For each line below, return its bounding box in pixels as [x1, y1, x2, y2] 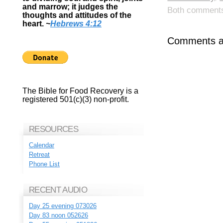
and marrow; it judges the [22, 2, 118, 11]
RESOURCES [29, 124, 79, 134]
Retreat [29, 151, 50, 159]
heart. [22, 19, 46, 28]
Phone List [29, 160, 60, 168]
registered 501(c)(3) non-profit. [22, 95, 129, 104]
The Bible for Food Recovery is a [22, 87, 138, 96]
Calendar [29, 141, 54, 149]
